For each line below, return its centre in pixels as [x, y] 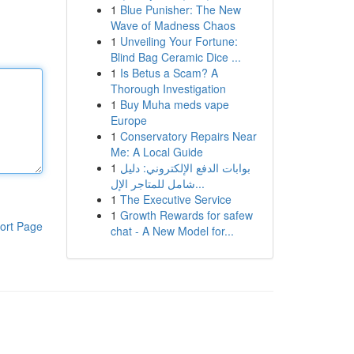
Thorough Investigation [168, 88]
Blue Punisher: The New [180, 9]
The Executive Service [175, 199]
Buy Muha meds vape [174, 104]
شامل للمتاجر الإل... [200, 183]
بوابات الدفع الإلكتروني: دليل [185, 168]
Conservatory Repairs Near [188, 136]
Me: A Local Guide [156, 152]
